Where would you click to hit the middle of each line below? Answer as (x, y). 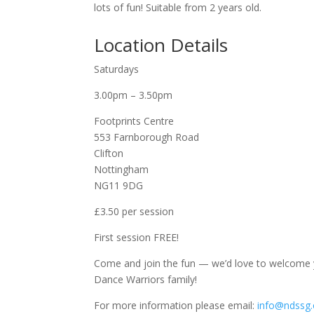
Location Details (161, 45)
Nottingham (122, 170)
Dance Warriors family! (146, 280)
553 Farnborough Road (147, 137)
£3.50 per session (134, 212)
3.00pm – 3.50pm (134, 95)
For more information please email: (176, 306)
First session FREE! (137, 238)
